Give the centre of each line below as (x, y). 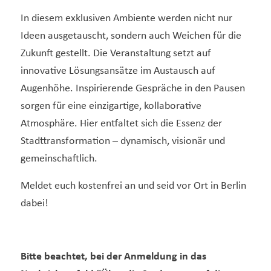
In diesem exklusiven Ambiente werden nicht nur (126, 19)
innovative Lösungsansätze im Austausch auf (118, 71)
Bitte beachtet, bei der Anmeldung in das (113, 257)
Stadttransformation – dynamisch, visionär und (122, 142)
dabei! (34, 203)
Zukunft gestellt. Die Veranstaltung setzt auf (116, 54)
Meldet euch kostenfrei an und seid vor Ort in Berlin (133, 186)
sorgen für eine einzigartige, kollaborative (111, 106)
